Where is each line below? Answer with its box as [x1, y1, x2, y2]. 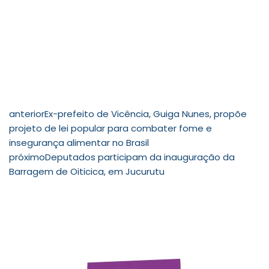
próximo [9, 150, 45, 163]
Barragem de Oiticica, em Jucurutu [9, 165, 165, 178]
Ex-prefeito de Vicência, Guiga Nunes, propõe [44, 107, 247, 120]
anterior [9, 107, 44, 120]
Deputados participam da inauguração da [45, 150, 235, 163]
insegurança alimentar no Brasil [9, 136, 149, 149]
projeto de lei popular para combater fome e [9, 121, 212, 134]
